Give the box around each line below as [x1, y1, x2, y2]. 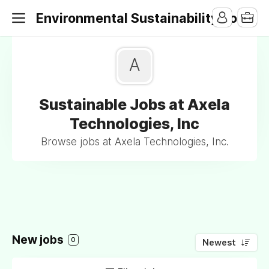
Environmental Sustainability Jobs [36, 10, 252, 26]
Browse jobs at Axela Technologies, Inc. [40, 136, 229, 148]
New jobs [12, 233, 66, 247]
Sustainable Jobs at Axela [39, 95, 230, 113]
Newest [202, 237, 236, 248]
